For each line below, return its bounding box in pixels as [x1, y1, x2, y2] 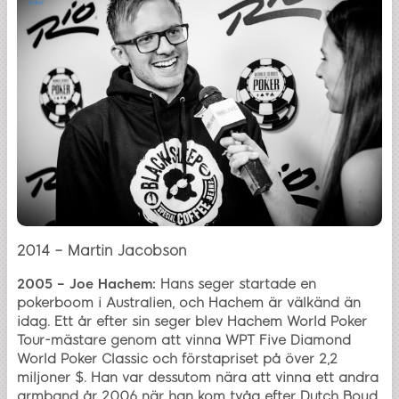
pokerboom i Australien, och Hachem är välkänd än [17, 294, 361, 311]
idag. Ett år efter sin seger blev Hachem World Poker [17, 313, 367, 330]
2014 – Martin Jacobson [17, 241, 187, 259]
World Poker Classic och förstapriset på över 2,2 [17, 350, 338, 367]
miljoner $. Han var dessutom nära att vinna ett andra [17, 369, 379, 386]
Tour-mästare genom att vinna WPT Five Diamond [17, 331, 351, 348]
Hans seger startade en [156, 275, 316, 292]
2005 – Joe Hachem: [17, 275, 156, 292]
